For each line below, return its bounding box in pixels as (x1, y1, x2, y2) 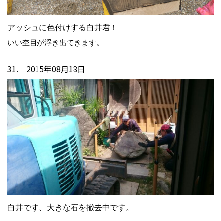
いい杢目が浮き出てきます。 (7, 38, 104, 47)
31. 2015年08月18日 (7, 62, 85, 74)
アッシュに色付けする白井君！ (7, 23, 118, 32)
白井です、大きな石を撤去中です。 (7, 203, 134, 212)
